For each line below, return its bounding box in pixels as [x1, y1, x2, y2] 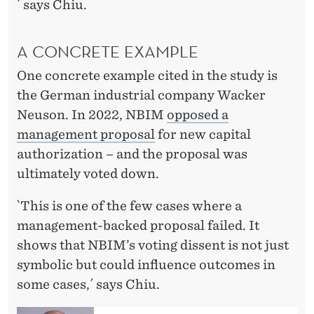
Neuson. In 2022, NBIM [17, 107, 167, 122]
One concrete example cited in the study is [17, 67, 278, 83]
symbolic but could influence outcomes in [17, 257, 275, 272]
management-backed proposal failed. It [17, 217, 259, 233]
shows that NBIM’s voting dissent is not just [17, 237, 289, 252]
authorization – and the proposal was [17, 146, 247, 161]
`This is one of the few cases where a [17, 198, 242, 213]
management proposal [17, 126, 155, 142]
